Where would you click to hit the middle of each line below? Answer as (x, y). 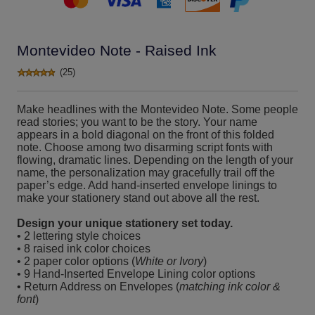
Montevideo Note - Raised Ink (117, 51)
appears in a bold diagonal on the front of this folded (146, 135)
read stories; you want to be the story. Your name (137, 122)
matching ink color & (230, 287)
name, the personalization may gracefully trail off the (146, 173)
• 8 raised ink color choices (84, 249)
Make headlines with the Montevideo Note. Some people (157, 109)
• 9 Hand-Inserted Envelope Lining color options (136, 274)
